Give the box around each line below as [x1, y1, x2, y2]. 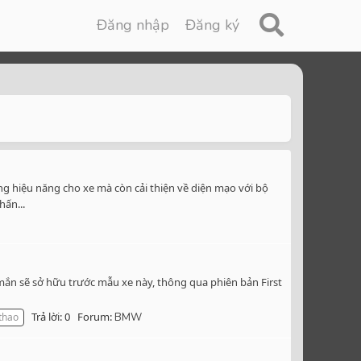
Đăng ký [185, 15, 240, 35]
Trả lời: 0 [31, 309, 70, 325]
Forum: [77, 309, 114, 325]
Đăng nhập [97, 15, 170, 35]
